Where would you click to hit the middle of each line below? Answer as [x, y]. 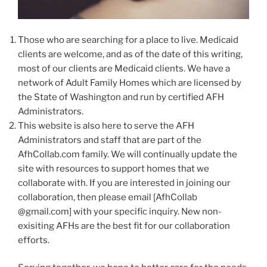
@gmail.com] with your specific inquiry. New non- [120, 211]
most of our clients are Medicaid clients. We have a [124, 68]
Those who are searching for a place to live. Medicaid [128, 40]
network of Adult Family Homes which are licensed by [130, 83]
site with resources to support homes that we [114, 168]
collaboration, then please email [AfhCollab [108, 197]
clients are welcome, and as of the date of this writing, [130, 54]
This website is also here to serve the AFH [106, 125]
